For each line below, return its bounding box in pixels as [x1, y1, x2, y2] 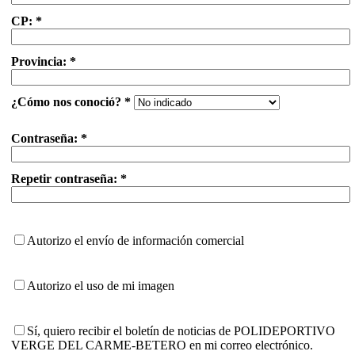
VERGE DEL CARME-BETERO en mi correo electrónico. [11, 338, 313, 352]
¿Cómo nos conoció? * [11, 95, 131, 109]
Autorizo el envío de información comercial [27, 234, 244, 247]
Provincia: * [11, 55, 76, 68]
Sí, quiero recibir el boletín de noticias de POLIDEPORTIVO [27, 324, 335, 338]
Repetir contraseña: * [11, 172, 127, 185]
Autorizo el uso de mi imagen [27, 279, 174, 292]
